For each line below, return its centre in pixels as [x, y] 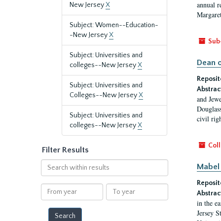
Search [51, 164]
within [50, 174]
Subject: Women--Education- [114, 25]
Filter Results [65, 150]
